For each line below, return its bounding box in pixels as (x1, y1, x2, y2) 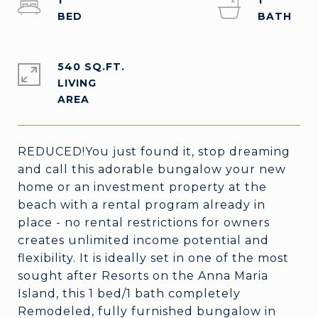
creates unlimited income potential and (18, 234, 269, 247)
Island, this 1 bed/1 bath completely (18, 287, 241, 300)
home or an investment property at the (18, 180, 267, 194)
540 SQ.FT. (57, 60, 125, 73)
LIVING (57, 77, 97, 89)
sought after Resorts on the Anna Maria (18, 269, 268, 283)
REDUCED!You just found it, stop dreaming (18, 145, 290, 158)
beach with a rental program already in (18, 198, 265, 212)
